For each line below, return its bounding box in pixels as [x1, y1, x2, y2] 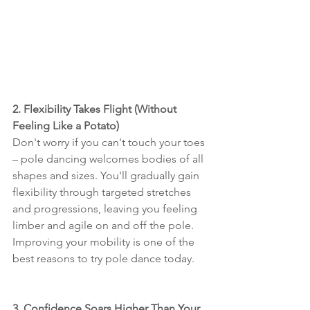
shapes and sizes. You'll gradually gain [12, 169, 202, 183]
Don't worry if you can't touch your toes [12, 136, 208, 149]
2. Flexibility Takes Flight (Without [12, 102, 179, 116]
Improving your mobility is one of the [12, 235, 197, 249]
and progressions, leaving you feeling [12, 202, 200, 216]
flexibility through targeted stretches [12, 185, 194, 199]
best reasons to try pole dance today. [12, 252, 194, 266]
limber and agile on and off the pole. [12, 219, 197, 232]
